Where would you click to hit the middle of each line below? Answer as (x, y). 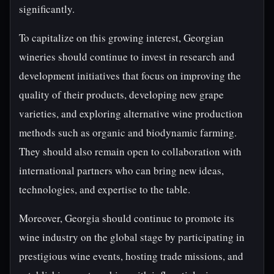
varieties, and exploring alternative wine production (131, 113)
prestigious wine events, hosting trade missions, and (131, 256)
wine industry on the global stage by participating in (132, 237)
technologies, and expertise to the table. (105, 189)
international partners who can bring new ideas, (121, 170)
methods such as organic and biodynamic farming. (128, 132)
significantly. (47, 9)
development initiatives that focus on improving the (130, 76)
